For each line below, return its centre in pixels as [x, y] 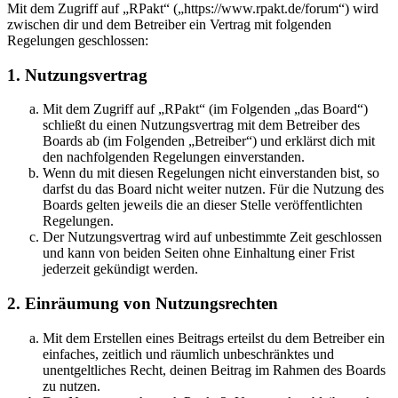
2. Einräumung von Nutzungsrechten [143, 303]
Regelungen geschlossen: [78, 40]
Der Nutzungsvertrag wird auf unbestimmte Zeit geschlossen [212, 237]
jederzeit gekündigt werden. [120, 269]
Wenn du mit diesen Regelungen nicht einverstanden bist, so [211, 173]
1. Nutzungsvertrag [77, 75]
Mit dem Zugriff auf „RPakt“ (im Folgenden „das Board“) [205, 109]
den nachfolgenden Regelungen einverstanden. [174, 157]
